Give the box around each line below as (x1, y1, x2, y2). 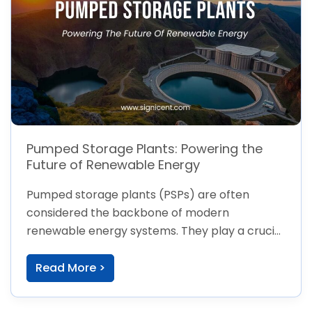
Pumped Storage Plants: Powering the (26, 139, 263, 157)
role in (26, 240, 60, 257)
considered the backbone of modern (26, 204, 229, 221)
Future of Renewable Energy (26, 155, 200, 173)
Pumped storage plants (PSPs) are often (26, 186, 249, 203)
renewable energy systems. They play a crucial (26, 222, 284, 239)
